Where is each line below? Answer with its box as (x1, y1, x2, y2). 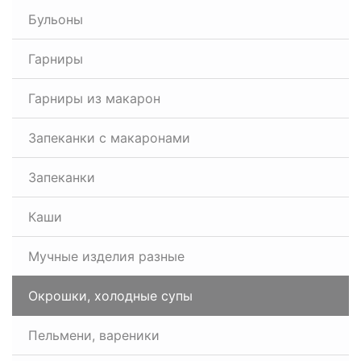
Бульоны (28, 11, 83, 27)
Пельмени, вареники (28, 327, 160, 343)
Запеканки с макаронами (28, 130, 190, 146)
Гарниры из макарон (28, 90, 160, 106)
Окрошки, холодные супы (28, 288, 193, 304)
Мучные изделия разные (28, 248, 185, 264)
